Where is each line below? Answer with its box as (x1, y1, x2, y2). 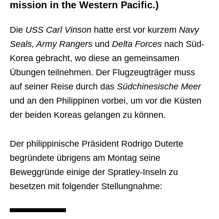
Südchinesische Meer (117, 82, 201, 91)
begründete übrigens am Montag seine (10, 153, 160, 163)
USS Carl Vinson (25, 25, 91, 35)
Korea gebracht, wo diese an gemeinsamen (10, 53, 179, 63)
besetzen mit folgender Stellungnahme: (10, 181, 162, 191)
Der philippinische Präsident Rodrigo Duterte (10, 139, 183, 149)
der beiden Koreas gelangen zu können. (10, 110, 166, 120)
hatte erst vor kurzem (91, 25, 179, 35)
